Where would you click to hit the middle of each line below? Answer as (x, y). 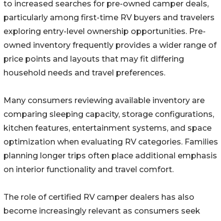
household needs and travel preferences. (84, 73)
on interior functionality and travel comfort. (89, 170)
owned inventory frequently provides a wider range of (110, 45)
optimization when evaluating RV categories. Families (111, 142)
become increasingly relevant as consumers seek (102, 211)
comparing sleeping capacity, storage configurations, (109, 114)
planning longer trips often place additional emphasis (110, 156)
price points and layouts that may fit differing (94, 59)
